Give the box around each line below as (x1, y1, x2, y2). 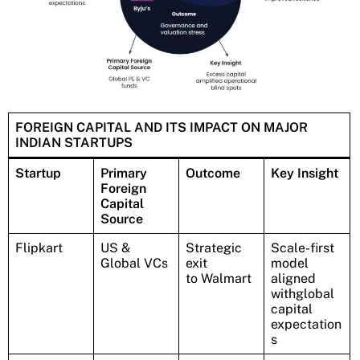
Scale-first (271, 240, 334, 256)
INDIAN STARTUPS (15, 135, 133, 151)
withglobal (271, 286, 334, 302)
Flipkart (15, 240, 63, 256)
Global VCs (100, 256, 168, 272)
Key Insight (271, 166, 338, 182)
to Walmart (186, 271, 252, 287)
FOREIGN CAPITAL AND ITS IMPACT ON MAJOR (15, 120, 308, 136)
